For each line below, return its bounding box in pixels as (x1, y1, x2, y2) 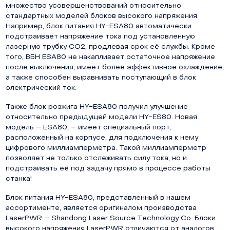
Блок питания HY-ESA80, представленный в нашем (5, 194, 190, 201)
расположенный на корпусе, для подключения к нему (5, 135, 198, 142)
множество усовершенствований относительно (5, 3, 181, 10)
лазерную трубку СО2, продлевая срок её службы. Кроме (5, 44, 215, 51)
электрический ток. (5, 85, 76, 92)
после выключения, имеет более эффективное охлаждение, (5, 64, 224, 71)
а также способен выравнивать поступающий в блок (5, 74, 196, 82)
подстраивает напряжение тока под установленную (5, 33, 195, 41)
